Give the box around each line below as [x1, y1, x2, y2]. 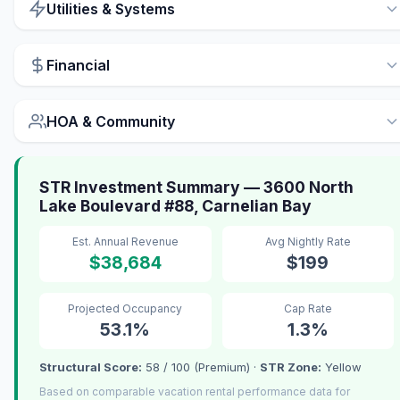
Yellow [321, 360, 362, 375]
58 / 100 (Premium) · [142, 360, 260, 375]
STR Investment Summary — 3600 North [39, 178, 354, 197]
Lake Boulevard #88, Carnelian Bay [39, 196, 312, 216]
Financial [46, 55, 110, 74]
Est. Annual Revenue [71, 235, 179, 249]
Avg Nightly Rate [264, 235, 351, 249]
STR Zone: [260, 360, 321, 375]
